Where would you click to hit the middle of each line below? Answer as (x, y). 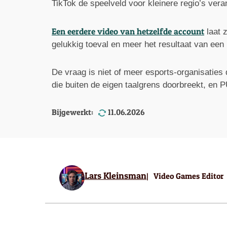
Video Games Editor (188, 176)
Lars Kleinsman (116, 175)
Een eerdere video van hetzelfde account (128, 31)
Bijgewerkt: (73, 112)
